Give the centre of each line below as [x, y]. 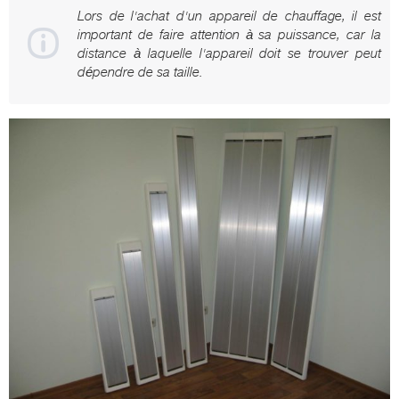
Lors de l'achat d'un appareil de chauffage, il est [229, 16]
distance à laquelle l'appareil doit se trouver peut [229, 53]
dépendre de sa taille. [140, 72]
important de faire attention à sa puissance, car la [229, 34]
